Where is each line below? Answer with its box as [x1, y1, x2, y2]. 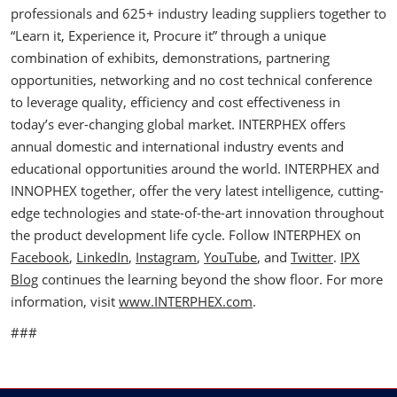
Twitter [291, 248, 333, 266]
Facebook [11, 248, 69, 266]
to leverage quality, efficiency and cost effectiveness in [11, 93, 340, 111]
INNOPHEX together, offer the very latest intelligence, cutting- [11, 182, 384, 199]
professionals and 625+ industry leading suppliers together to [11, 4, 386, 22]
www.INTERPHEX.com [119, 292, 253, 310]
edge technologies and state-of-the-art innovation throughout [11, 204, 384, 222]
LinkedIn [76, 248, 128, 266]
